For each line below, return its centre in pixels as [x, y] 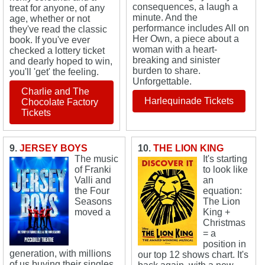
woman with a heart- [175, 49]
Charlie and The [55, 91]
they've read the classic [58, 29]
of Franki [93, 169]
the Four [92, 191]
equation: [222, 191]
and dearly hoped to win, [61, 61]
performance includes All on [191, 28]
